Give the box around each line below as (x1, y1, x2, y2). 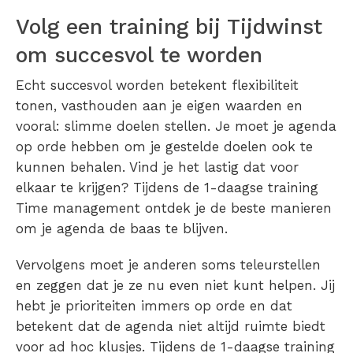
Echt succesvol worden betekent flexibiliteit (16, 77, 299, 94)
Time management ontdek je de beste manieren (16, 200, 332, 217)
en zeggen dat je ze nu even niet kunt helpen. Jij (16, 277, 335, 294)
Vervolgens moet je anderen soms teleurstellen (16, 257, 321, 273)
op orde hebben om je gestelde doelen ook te (16, 139, 313, 155)
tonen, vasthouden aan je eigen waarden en (16, 98, 303, 114)
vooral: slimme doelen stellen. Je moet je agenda (16, 118, 336, 135)
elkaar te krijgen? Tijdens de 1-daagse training (16, 180, 318, 196)
